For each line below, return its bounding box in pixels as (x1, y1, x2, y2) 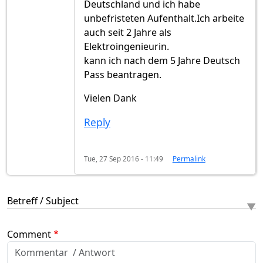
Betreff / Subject (7, 194, 79, 208)
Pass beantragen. (84, 68, 161, 82)
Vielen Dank (84, 92, 137, 105)
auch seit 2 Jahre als (84, 26, 171, 39)
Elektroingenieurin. (84, 40, 169, 53)
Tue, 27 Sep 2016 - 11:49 (84, 154, 163, 164)
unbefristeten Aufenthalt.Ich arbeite (84, 12, 244, 25)
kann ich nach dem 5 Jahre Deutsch (84, 54, 240, 68)
